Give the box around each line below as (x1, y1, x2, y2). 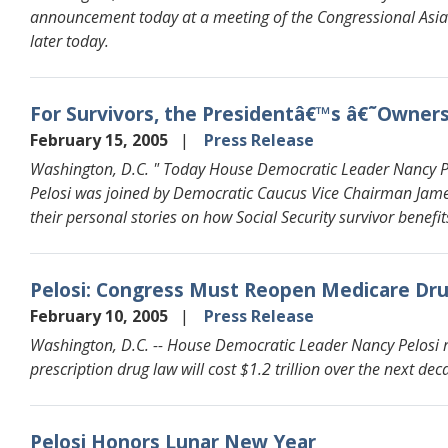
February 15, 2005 (30, 128, 172, 151)
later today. (30, 29, 109, 52)
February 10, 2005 (30, 304, 172, 327)
